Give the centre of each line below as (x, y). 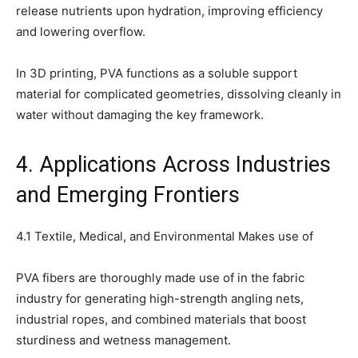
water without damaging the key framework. (140, 115)
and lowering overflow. (81, 32)
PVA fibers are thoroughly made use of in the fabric (160, 278)
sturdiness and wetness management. (123, 340)
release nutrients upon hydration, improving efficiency (169, 11)
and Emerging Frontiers (128, 195)
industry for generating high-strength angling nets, (160, 299)
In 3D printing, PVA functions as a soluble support (157, 74)
